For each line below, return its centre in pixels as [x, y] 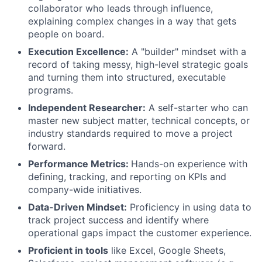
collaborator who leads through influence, [120, 8]
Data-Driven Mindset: [77, 207]
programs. [51, 90]
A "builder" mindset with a [187, 51]
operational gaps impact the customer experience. [140, 233]
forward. [47, 146]
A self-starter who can [197, 108]
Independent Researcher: [87, 108]
